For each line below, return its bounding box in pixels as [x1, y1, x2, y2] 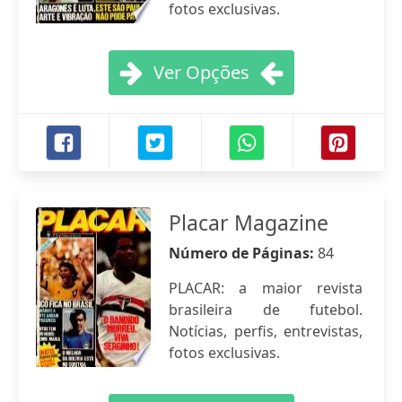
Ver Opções [153, 60, 249, 84]
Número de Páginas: [169, 243, 318, 263]
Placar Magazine [169, 208, 328, 237]
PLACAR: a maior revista [169, 278, 363, 298]
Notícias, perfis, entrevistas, [169, 321, 363, 341]
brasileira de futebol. [169, 300, 363, 319]
